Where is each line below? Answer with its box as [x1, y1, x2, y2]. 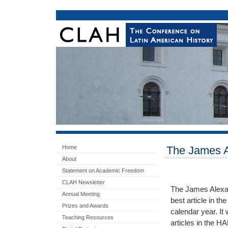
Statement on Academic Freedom [62, 167, 144, 174]
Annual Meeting [62, 191, 100, 197]
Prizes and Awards [62, 203, 108, 209]
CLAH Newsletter [62, 179, 105, 185]
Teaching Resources [62, 214, 113, 220]
